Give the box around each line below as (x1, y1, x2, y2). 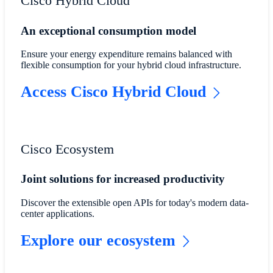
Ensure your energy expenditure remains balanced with (20, 49, 232, 60)
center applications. (20, 208, 94, 219)
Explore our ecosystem (20, 231, 175, 249)
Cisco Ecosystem (20, 141, 114, 157)
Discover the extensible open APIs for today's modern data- (20, 197, 249, 208)
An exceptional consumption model (20, 24, 196, 37)
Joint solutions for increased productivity (20, 172, 225, 186)
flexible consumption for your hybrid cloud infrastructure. (20, 60, 241, 71)
